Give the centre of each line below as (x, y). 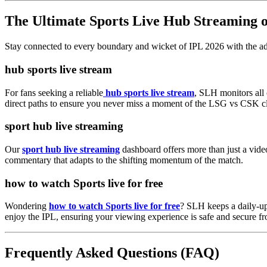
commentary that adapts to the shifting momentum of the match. (124, 160)
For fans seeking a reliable (54, 92)
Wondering (27, 206)
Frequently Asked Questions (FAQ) (112, 253)
